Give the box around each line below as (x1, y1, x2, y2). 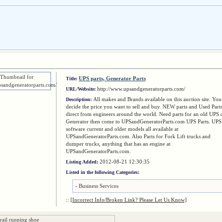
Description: (66, 97, 93, 102)
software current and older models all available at (66, 126, 178, 132)
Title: (66, 76, 79, 81)
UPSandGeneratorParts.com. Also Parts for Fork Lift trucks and (66, 133, 211, 139)
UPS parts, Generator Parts (79, 75, 146, 81)
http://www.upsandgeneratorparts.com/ (97, 86, 185, 92)
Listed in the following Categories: (66, 169, 139, 175)
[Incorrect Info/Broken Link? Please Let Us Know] (70, 197, 187, 203)
